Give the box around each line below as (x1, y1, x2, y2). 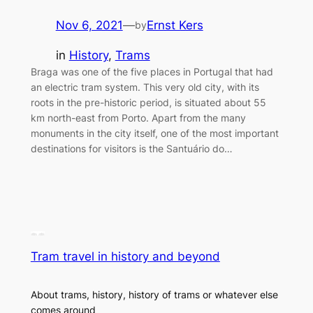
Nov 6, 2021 (55, 17, 123, 32)
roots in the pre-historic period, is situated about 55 (30, 96, 266, 108)
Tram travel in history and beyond (30, 249, 220, 263)
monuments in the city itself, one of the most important (30, 126, 279, 139)
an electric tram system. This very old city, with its (30, 80, 259, 93)
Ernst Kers (146, 17, 203, 32)
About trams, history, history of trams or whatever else (30, 289, 278, 301)
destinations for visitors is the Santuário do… (30, 142, 233, 154)
